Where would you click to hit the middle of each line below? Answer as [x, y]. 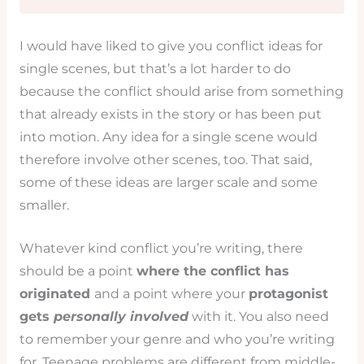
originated [56, 293]
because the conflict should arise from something [181, 92]
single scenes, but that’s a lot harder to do [155, 69]
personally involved [121, 316]
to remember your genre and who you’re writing [177, 339]
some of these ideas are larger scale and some [168, 183]
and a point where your [171, 293]
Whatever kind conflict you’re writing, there [161, 248]
